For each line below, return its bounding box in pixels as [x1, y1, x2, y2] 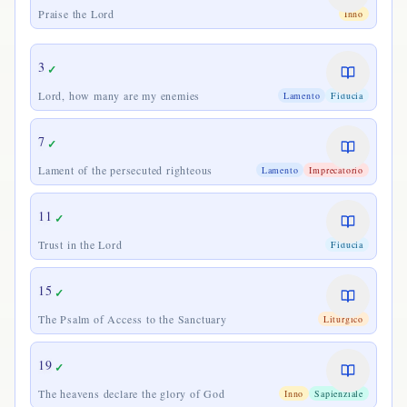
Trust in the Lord [38, 237, 123, 252]
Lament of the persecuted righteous [38, 163, 213, 177]
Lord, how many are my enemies [38, 88, 201, 103]
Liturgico [323, 313, 363, 325]
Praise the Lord [38, 6, 114, 21]
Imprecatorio [309, 164, 363, 176]
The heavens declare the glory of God [38, 386, 225, 401]
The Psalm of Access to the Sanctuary [38, 312, 227, 326]
